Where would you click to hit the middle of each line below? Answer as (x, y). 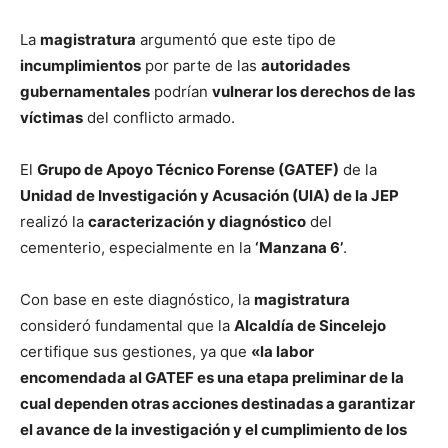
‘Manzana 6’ (299, 247)
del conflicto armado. (159, 117)
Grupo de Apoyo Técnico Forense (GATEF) (188, 169)
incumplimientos (80, 65)
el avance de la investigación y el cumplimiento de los (213, 429)
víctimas (51, 117)
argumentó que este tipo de (236, 39)
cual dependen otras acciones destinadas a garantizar (217, 403)
